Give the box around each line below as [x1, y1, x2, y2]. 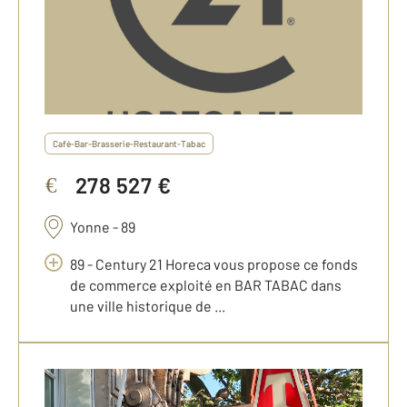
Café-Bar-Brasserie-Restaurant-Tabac [53, 138, 205, 150]
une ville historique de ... [70, 296, 225, 314]
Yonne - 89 [70, 218, 136, 236]
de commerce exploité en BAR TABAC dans [70, 275, 342, 293]
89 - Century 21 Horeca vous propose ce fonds [70, 254, 358, 273]
